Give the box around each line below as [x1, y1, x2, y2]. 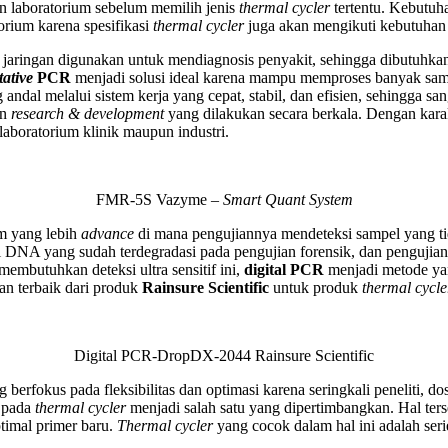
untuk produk [273, 278, 362, 296]
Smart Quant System [222, 190, 353, 208]
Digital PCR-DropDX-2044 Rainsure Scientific [74, 346, 374, 364]
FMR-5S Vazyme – [95, 190, 223, 208]
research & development [11, 104, 168, 122]
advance [81, 224, 138, 242]
